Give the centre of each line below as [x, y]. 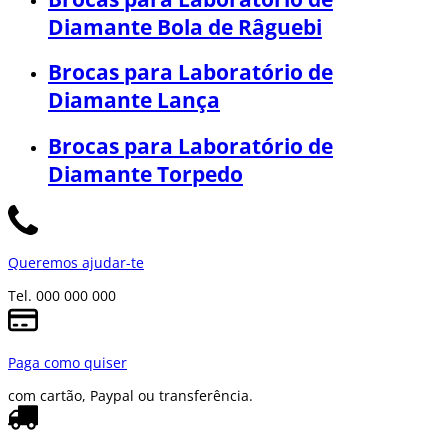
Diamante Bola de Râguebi [185, 26]
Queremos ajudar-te [76, 263]
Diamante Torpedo [145, 173]
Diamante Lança [134, 100]
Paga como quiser [67, 363]
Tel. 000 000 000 [62, 296]
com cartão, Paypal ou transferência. [130, 396]
